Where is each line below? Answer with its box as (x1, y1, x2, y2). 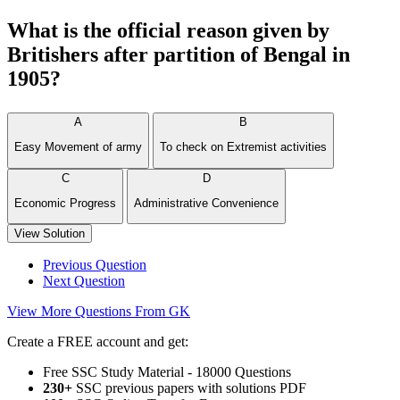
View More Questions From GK (7, 304, 190, 320)
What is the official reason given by (7, 19, 329, 42)
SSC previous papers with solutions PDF (72, 380, 306, 396)
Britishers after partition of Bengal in (7, 43, 350, 66)
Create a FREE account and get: (7, 334, 188, 350)
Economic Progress (14, 196, 116, 210)
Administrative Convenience (134, 196, 279, 210)
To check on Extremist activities (160, 140, 327, 154)
